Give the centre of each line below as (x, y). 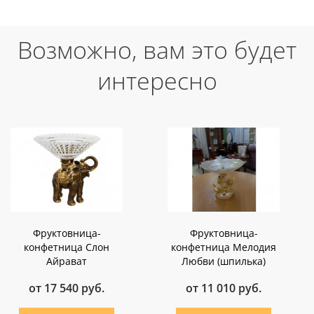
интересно (157, 81)
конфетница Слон (67, 247)
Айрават (67, 261)
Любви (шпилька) (224, 261)
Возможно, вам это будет (157, 50)
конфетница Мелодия (224, 247)
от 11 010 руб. (224, 288)
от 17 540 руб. (67, 288)
